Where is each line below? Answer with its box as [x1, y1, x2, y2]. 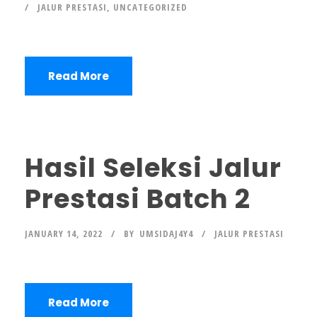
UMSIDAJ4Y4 [139, 227, 193, 240]
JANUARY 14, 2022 [25, 227, 103, 240]
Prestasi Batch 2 [25, 180, 250, 217]
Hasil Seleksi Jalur [25, 149, 282, 186]
